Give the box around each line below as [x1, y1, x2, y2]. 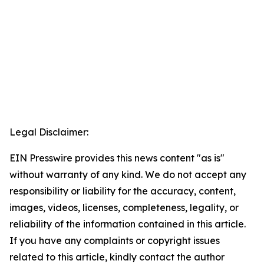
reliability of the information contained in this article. [9, 218, 246, 230]
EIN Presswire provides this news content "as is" [9, 152, 225, 164]
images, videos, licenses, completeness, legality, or [9, 202, 239, 214]
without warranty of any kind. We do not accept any [9, 169, 246, 181]
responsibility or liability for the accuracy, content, [9, 185, 236, 197]
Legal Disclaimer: [9, 126, 88, 138]
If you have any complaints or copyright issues [9, 235, 220, 247]
